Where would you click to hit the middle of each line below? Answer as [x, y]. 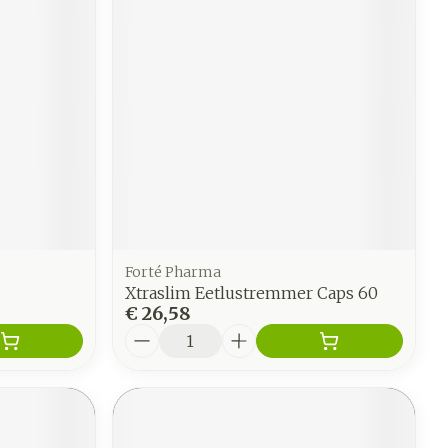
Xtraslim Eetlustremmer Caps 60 [252, 292]
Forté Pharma [173, 271]
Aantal [153, 332]
